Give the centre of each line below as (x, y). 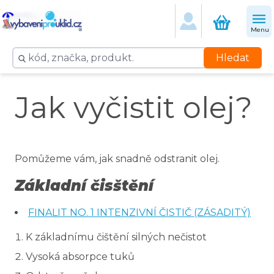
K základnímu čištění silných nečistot (116, 237)
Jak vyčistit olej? (134, 108)
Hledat (233, 57)
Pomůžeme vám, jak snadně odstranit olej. (117, 159)
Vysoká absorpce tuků (80, 257)
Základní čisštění (84, 186)
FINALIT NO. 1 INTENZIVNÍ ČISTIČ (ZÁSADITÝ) (139, 213)
